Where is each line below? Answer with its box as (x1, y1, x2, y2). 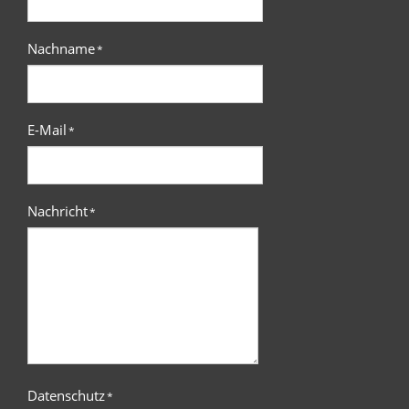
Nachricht (27, 201, 88, 220)
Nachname (27, 38, 95, 58)
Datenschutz (27, 385, 105, 404)
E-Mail (27, 120, 67, 139)
